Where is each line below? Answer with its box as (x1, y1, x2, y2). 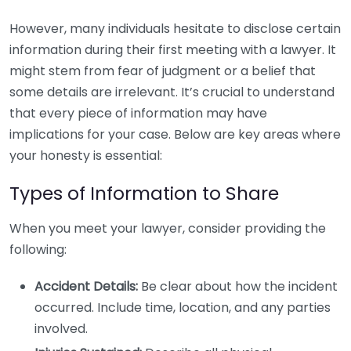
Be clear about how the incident (138, 277, 338, 295)
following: (9, 241, 67, 259)
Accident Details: (34, 277, 138, 295)
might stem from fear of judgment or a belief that (9, 62, 316, 80)
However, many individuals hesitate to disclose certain (9, 20, 341, 38)
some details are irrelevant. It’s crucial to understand (9, 83, 335, 101)
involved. (34, 320, 88, 338)
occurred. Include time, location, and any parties (34, 299, 331, 317)
